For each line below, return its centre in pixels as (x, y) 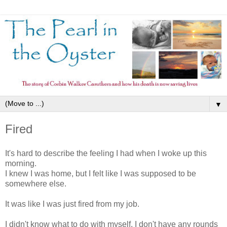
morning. (21, 163)
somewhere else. (36, 183)
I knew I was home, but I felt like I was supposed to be (101, 173)
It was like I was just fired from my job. (72, 204)
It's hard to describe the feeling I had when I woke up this (106, 153)
